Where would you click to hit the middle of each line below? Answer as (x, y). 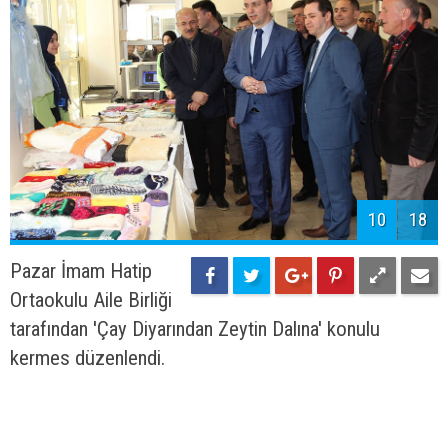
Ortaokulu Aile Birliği (91, 300)
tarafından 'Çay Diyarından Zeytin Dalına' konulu (195, 329)
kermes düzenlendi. (87, 358)
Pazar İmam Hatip (81, 271)
